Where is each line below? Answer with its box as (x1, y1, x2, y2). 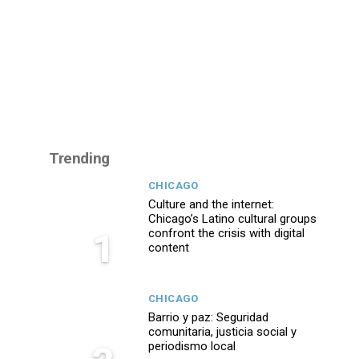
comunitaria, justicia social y (148, 325, 296, 340)
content (148, 240, 189, 256)
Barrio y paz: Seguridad (148, 310, 268, 325)
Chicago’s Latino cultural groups (148, 212, 317, 227)
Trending (49, 149, 110, 168)
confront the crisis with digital (148, 226, 305, 241)
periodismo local (148, 339, 236, 354)
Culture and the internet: (148, 197, 274, 212)
